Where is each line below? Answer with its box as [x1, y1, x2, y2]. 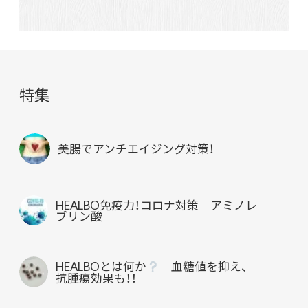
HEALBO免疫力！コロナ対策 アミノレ [56, 197, 258, 214]
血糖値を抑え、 [159, 258, 248, 275]
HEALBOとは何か [56, 258, 147, 275]
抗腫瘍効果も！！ [56, 269, 137, 287]
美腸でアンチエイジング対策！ [57, 140, 214, 157]
